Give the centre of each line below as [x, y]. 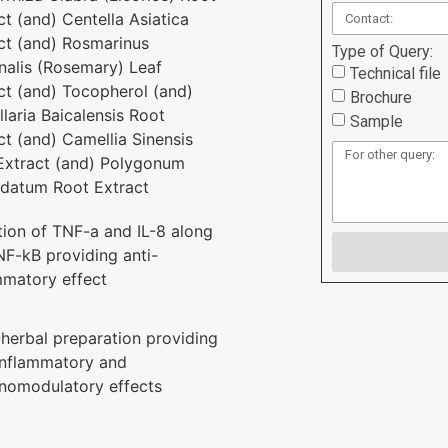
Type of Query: [382, 51]
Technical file [395, 73]
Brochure [380, 97]
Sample [376, 121]
